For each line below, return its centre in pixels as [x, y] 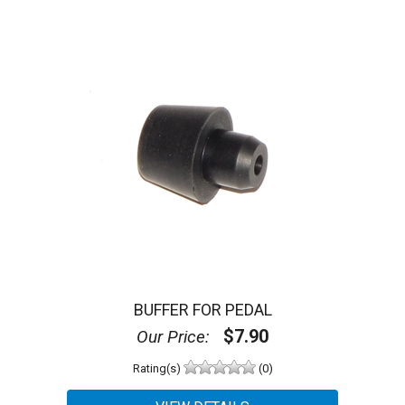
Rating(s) [158, 369]
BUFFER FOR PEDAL [202, 309]
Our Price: [173, 336]
